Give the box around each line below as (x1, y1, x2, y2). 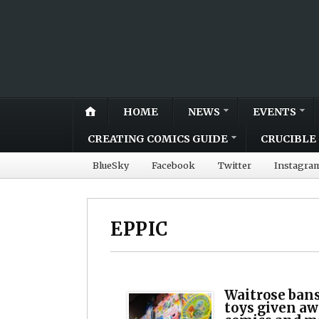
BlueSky (93, 159, 129, 171)
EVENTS (253, 105, 296, 118)
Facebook (152, 159, 195, 171)
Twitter (218, 159, 251, 171)
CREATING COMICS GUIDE (88, 132, 228, 145)
